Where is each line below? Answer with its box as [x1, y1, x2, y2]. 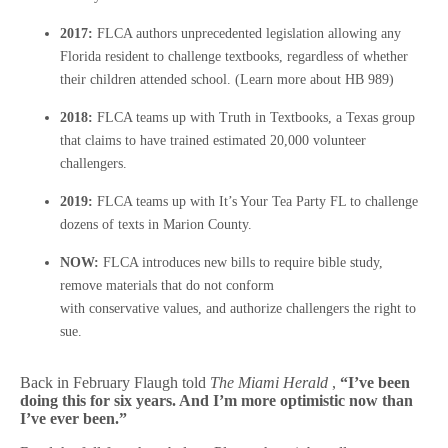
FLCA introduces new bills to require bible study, [99, 255, 383, 270]
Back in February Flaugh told [20, 374, 210, 391]
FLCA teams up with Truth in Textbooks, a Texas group [93, 110, 415, 125]
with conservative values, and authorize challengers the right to [60, 301, 416, 316]
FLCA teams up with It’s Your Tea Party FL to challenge [93, 194, 418, 209]
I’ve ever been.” [20, 410, 127, 427]
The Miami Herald [210, 374, 332, 391]
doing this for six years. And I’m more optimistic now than [20, 392, 413, 409]
